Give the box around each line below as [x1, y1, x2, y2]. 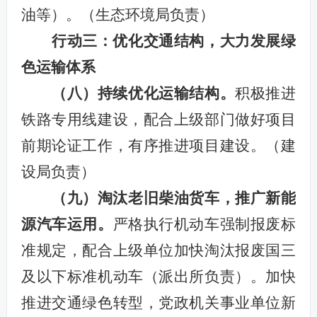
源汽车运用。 [21, 215, 113, 233]
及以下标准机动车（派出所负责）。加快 [21, 267, 296, 285]
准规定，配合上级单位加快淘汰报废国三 [21, 241, 296, 259]
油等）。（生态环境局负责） [21, 6, 214, 23]
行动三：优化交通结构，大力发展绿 [51, 32, 296, 50]
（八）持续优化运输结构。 [51, 84, 236, 102]
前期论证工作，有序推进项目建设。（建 [21, 137, 296, 154]
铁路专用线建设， [21, 110, 144, 128]
